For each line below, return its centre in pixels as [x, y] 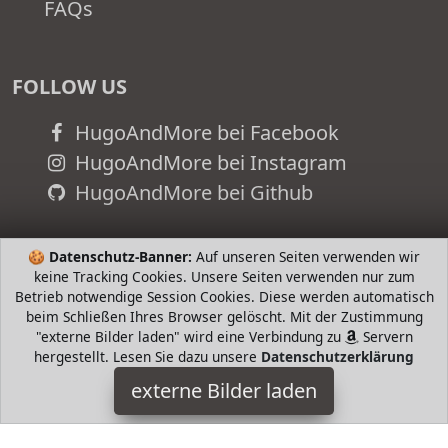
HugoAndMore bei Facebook [204, 133]
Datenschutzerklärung [337, 356]
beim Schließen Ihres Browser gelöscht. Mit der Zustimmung [224, 316]
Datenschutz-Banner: [120, 256]
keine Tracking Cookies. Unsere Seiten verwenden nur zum [224, 276]
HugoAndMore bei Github [191, 193]
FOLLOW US [69, 87]
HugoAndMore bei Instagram [208, 163]
